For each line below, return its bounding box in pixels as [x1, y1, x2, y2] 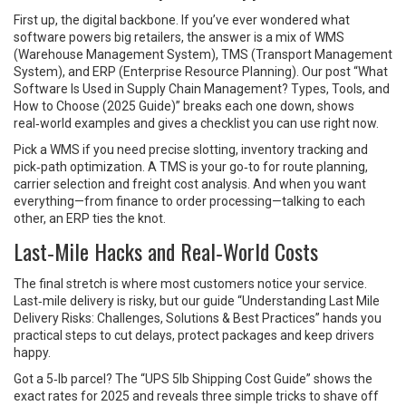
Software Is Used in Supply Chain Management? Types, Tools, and [14, 82, 390, 96]
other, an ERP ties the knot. [14, 211, 166, 226]
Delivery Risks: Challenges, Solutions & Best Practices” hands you [14, 311, 382, 325]
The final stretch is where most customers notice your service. [14, 276, 367, 291]
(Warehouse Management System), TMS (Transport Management [14, 47, 392, 62]
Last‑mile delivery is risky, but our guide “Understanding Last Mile [14, 294, 380, 308]
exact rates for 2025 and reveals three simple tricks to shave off [14, 389, 379, 403]
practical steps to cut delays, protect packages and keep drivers [14, 328, 374, 343]
